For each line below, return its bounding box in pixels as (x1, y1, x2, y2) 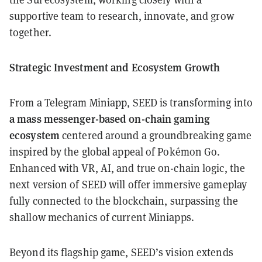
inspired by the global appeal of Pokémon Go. (9, 144, 220, 158)
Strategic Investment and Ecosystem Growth (9, 59, 220, 74)
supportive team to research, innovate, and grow (9, 8, 234, 23)
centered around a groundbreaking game (59, 127, 251, 142)
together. (9, 25, 51, 39)
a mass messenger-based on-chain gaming (9, 111, 210, 126)
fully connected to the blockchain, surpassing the (9, 193, 238, 208)
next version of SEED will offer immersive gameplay (9, 177, 247, 191)
